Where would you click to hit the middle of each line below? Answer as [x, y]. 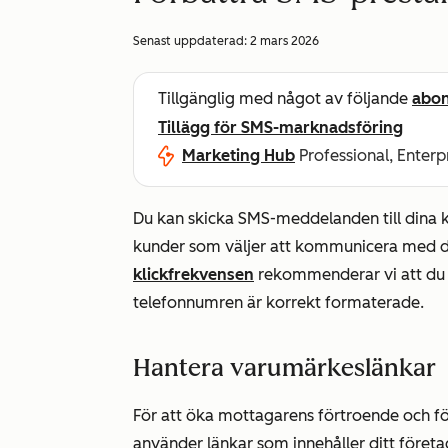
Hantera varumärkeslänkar [284, 367]
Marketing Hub [238, 155]
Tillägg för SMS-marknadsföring [280, 127]
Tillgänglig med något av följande [285, 98]
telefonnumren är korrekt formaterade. [278, 302]
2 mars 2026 [284, 41]
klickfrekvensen [193, 274]
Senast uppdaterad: [191, 41]
